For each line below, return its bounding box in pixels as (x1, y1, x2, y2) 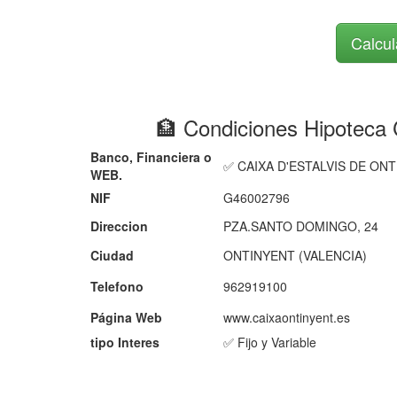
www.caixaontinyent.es (223, 308, 350, 326)
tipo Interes (90, 333, 160, 351)
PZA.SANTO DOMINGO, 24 (223, 217, 378, 235)
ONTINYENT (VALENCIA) (223, 246, 367, 264)
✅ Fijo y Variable (223, 333, 316, 351)
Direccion (90, 217, 148, 235)
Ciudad (90, 246, 134, 264)
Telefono (90, 277, 144, 295)
